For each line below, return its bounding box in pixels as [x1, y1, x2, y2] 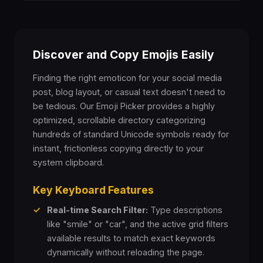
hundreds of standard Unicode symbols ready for [33, 129, 229, 139]
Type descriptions [148, 205, 222, 215]
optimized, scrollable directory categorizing [33, 115, 205, 125]
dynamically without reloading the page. [47, 247, 204, 257]
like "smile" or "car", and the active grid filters [47, 219, 228, 229]
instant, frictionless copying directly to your [33, 143, 204, 153]
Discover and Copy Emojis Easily [33, 48, 214, 62]
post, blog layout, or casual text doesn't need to [33, 87, 225, 97]
